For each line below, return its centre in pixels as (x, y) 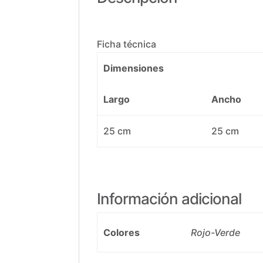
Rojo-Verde (215, 233)
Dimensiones (133, 68)
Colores (121, 233)
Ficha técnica (127, 44)
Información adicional (169, 199)
